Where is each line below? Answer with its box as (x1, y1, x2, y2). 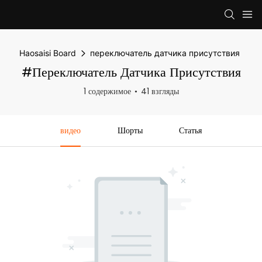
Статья (179, 125, 202, 136)
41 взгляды (140, 85, 179, 97)
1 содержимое (83, 85, 131, 97)
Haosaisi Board (19, 48, 76, 58)
